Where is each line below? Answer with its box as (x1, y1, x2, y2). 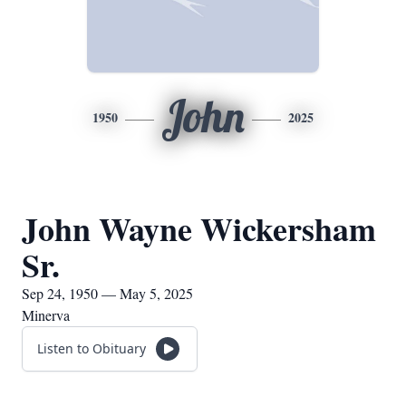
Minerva (22, 305, 70, 324)
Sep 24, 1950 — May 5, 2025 (22, 284, 193, 303)
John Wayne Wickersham (22, 205, 376, 252)
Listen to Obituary (37, 340, 146, 357)
